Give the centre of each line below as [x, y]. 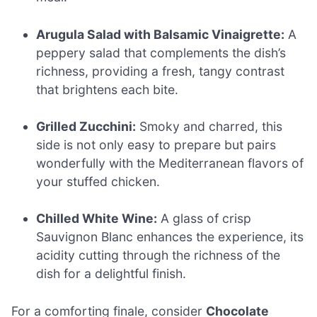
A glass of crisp [204, 219]
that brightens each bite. [108, 89]
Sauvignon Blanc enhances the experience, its [170, 237]
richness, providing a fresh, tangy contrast [161, 71]
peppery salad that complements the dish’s [161, 52]
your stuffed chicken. [98, 181]
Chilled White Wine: [97, 219]
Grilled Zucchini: [86, 126]
